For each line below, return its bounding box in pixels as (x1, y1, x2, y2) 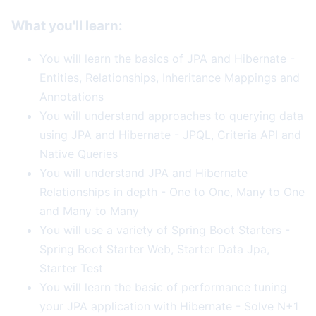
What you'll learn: (11, 17, 123, 34)
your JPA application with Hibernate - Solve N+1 (39, 299, 298, 314)
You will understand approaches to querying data (39, 109, 303, 123)
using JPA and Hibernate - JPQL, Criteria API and (39, 128, 301, 142)
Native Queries (39, 147, 118, 162)
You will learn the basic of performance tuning (39, 280, 287, 295)
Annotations (39, 90, 104, 104)
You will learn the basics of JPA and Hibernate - (39, 51, 295, 66)
